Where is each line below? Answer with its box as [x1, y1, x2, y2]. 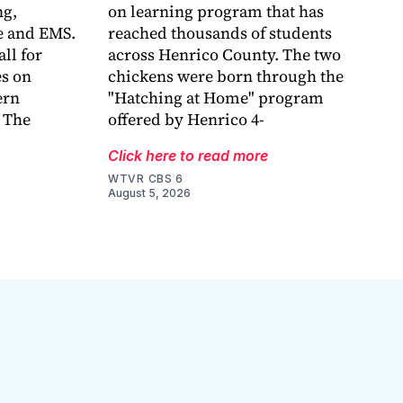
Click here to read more [108, 147, 268, 166]
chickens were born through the [108, 65, 344, 88]
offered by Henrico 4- [108, 108, 264, 131]
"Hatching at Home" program [108, 86, 324, 110]
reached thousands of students [108, 22, 332, 45]
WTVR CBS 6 [108, 172, 184, 186]
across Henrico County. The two [108, 43, 341, 67]
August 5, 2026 [108, 186, 191, 201]
